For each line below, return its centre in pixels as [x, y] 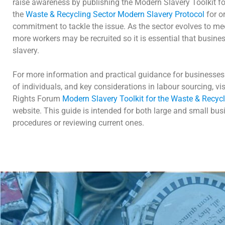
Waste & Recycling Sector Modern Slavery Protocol [115, 14]
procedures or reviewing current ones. [79, 123]
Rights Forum [37, 98]
